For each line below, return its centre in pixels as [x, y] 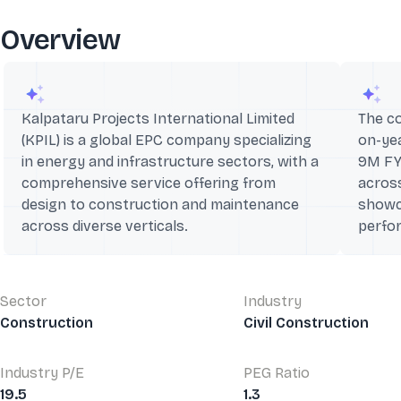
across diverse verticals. [105, 226]
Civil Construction [306, 323]
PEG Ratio [277, 373]
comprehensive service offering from [149, 183]
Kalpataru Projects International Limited [158, 119]
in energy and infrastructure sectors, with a [170, 162]
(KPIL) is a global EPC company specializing [166, 140]
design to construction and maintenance [160, 205]
